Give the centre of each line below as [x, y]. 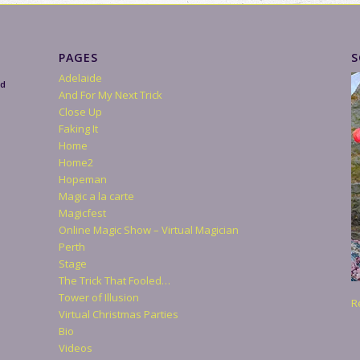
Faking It [78, 128]
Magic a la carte [96, 196]
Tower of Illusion [98, 297]
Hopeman [82, 179]
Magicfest [82, 213]
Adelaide [80, 78]
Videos [75, 348]
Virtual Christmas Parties [118, 314]
